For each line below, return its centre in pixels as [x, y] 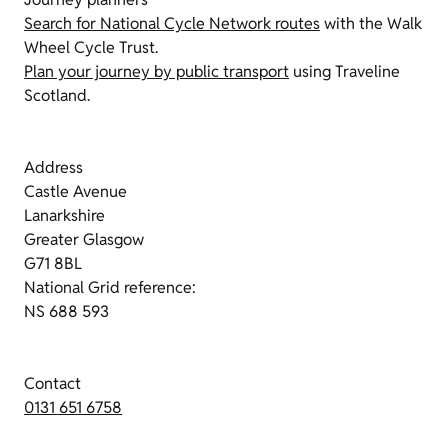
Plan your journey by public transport [156, 72]
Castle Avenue [75, 192]
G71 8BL [53, 264]
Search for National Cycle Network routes [172, 24]
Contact [52, 384]
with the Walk [371, 24]
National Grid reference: [110, 288]
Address [53, 168]
